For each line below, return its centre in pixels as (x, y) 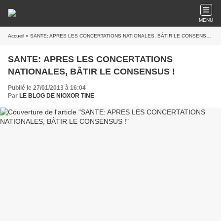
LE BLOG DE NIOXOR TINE (57, 96)
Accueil (16, 36)
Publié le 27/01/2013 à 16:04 (47, 88)
